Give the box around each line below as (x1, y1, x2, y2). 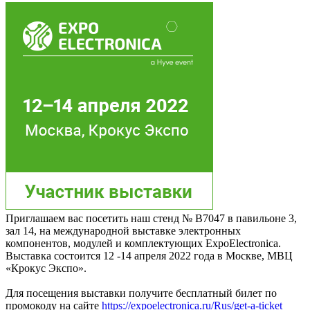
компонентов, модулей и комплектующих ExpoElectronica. (6, 237, 281, 250)
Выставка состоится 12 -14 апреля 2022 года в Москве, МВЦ (6, 250, 293, 262)
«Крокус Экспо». (6, 262, 86, 275)
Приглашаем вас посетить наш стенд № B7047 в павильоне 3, (6, 212, 297, 225)
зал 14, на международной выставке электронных (6, 225, 241, 237)
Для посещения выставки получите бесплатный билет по (6, 287, 277, 300)
